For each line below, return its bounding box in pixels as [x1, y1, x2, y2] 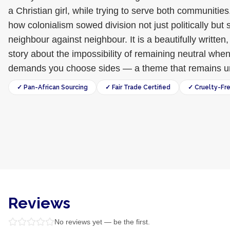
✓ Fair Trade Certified [105, 84, 170, 91]
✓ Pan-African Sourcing [17, 84, 88, 91]
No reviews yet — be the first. [54, 218, 150, 226]
